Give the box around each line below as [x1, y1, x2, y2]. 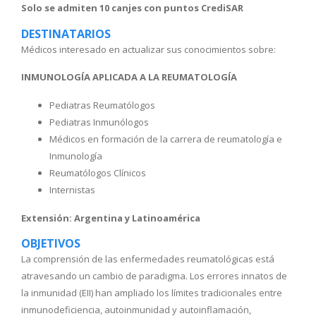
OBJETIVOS [21, 236, 80, 252]
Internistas [49, 183, 95, 196]
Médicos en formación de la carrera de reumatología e [49, 132, 282, 145]
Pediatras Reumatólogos [49, 98, 155, 111]
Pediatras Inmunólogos [49, 115, 149, 128]
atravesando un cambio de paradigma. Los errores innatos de [21, 269, 287, 283]
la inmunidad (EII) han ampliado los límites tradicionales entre [21, 286, 282, 300]
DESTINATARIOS [21, 25, 111, 42]
